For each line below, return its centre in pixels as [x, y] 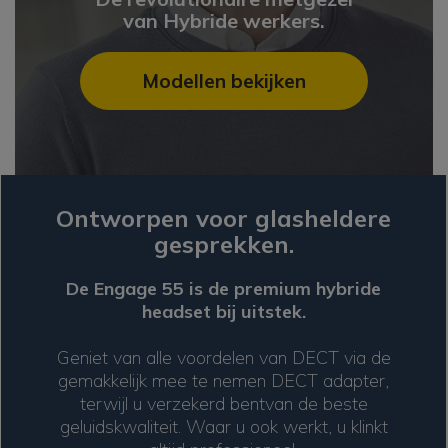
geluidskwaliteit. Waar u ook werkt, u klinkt [223, 427]
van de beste [316, 404]
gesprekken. [223, 244]
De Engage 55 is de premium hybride [224, 289]
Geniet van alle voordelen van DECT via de [223, 358]
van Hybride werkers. [224, 21]
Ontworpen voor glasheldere [224, 218]
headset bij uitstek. [223, 312]
